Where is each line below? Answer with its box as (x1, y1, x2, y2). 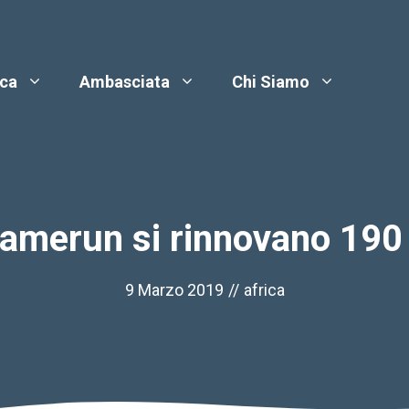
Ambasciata (79, 71, 171, 91)
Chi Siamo (232, 71, 310, 91)
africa (243, 280, 285, 299)
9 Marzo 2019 (124, 280, 224, 299)
